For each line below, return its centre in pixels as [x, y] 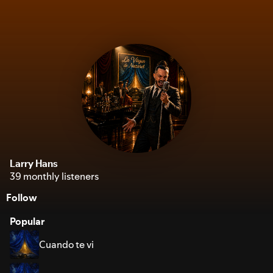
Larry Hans [34, 164]
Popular [27, 222]
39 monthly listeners [54, 176]
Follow [22, 198]
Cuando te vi [66, 245]
